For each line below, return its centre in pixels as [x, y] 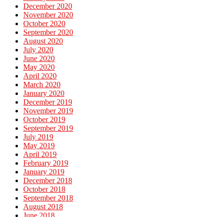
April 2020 [40, 76]
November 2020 [48, 15]
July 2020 [38, 49]
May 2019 [39, 145]
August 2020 [43, 41]
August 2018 [43, 206]
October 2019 [44, 119]
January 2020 [44, 93]
